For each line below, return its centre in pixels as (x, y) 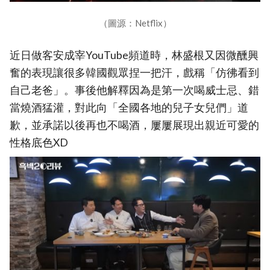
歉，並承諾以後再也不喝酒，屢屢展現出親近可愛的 (134, 125)
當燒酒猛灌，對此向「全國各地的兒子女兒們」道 (129, 107)
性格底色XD (39, 142)
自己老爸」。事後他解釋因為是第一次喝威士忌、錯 (134, 90)
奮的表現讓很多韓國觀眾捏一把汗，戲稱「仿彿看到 (134, 72)
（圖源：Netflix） (135, 23)
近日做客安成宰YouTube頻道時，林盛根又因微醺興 (134, 55)
